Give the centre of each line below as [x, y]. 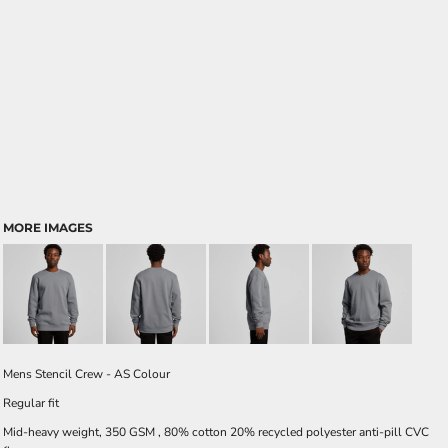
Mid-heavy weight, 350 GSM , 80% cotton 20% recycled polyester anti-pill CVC [216, 432]
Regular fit [31, 403]
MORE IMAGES [48, 227]
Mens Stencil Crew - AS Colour [86, 374]
